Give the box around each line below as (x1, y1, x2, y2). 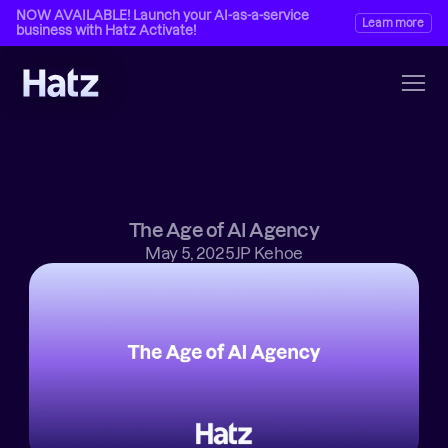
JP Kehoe (234, 244, 303, 262)
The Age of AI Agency (129, 220, 319, 241)
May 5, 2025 (145, 244, 235, 262)
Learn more (362, 17, 424, 29)
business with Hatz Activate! (16, 23, 196, 37)
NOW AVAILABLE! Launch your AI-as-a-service (16, 8, 309, 22)
